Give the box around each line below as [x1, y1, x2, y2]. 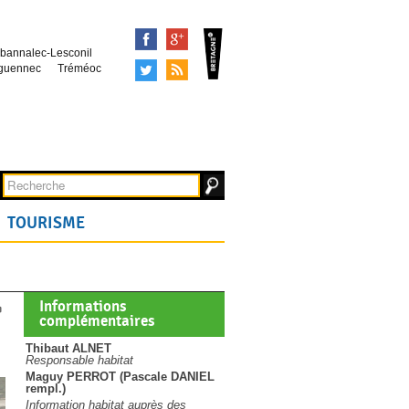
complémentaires [38, 312, 154, 330]
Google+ [192, 30, 241, 45]
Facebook [161, 30, 218, 45]
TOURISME [7, 213, 85, 233]
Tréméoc [58, 62, 101, 75]
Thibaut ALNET [26, 341, 111, 355]
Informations [38, 298, 126, 316]
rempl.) [26, 382, 66, 395]
